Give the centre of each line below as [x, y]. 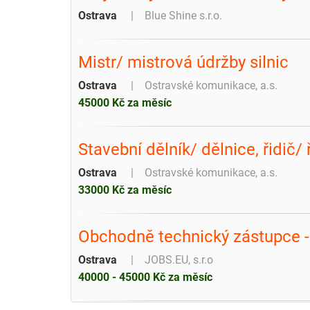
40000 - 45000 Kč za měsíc [145, 277]
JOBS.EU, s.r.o [179, 259]
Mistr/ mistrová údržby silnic [183, 62]
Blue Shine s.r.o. [183, 15]
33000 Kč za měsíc [125, 190]
